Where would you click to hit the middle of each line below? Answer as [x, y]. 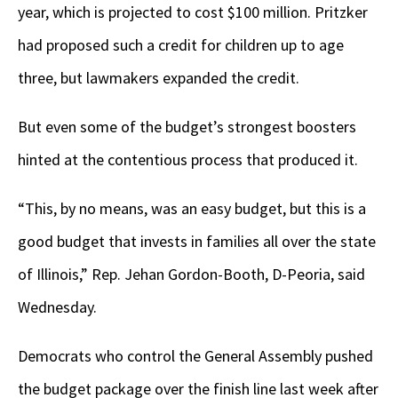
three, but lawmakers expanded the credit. [160, 78]
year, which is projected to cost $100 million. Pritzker [193, 12]
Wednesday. [59, 307]
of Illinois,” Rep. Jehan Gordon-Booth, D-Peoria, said [191, 275]
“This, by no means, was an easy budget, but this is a [192, 209]
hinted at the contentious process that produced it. [190, 160]
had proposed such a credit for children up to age [181, 45]
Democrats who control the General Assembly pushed [195, 356]
